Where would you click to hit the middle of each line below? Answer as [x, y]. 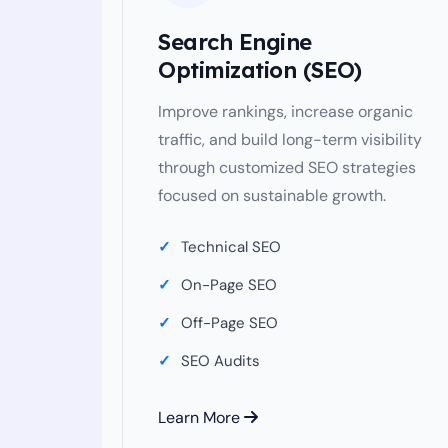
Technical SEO [231, 247]
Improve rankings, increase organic [285, 111]
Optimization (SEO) [259, 70]
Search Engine [235, 42]
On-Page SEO [229, 285]
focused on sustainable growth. [272, 195]
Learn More [201, 417]
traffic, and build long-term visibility [290, 139]
